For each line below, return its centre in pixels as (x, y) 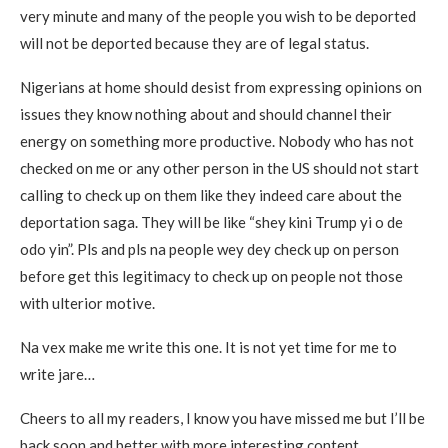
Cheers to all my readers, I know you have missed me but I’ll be (222, 417)
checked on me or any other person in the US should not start (219, 167)
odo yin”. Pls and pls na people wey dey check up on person (209, 248)
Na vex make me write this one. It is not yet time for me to (208, 346)
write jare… (57, 373)
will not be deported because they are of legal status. (194, 42)
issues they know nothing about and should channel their (206, 113)
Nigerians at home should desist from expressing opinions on (221, 86)
